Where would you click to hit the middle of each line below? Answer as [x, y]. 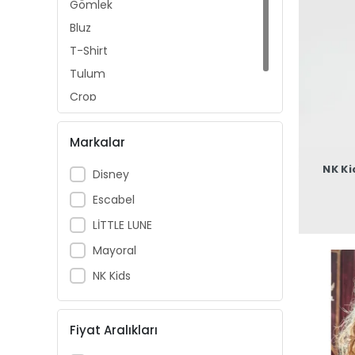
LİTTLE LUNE [122, 225]
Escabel [113, 199]
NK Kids [111, 275]
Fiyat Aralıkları [114, 330]
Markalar [97, 142]
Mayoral [114, 250]
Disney [111, 174]
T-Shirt [89, 51]
